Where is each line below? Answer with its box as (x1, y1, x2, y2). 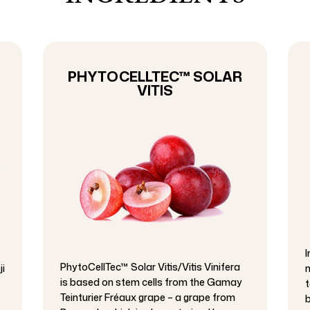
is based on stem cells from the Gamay (60, 275, 243, 289)
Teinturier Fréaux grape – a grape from (60, 291, 236, 304)
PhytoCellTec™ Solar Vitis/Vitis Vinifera (60, 260, 241, 274)
